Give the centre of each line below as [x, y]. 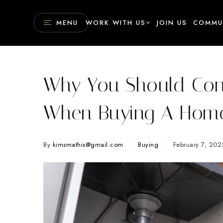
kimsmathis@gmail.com [88, 144]
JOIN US [172, 23]
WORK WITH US [116, 23]
